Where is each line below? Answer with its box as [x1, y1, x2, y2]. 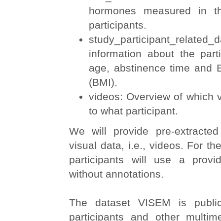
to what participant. [89, 105, 178, 116]
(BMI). [89, 76, 117, 88]
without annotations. [69, 168, 164, 180]
